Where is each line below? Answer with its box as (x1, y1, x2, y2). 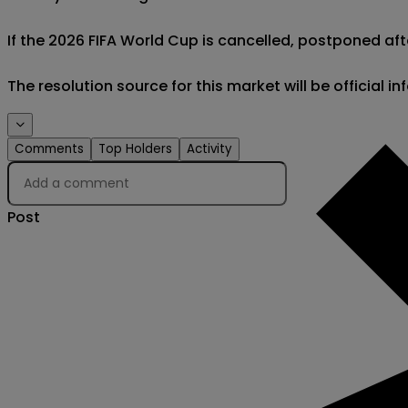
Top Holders (98, 140, 172, 158)
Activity (187, 140, 232, 158)
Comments (15, 140, 84, 158)
